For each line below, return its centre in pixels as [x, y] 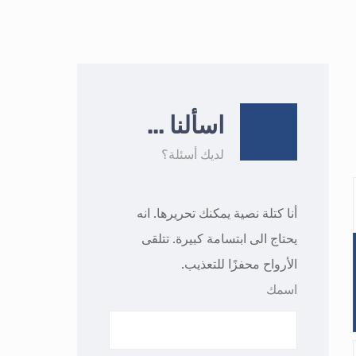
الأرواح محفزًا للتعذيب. [240, 264]
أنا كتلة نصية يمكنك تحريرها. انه [217, 213]
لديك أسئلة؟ [193, 155]
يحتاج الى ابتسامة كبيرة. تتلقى [220, 239]
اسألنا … [186, 126]
